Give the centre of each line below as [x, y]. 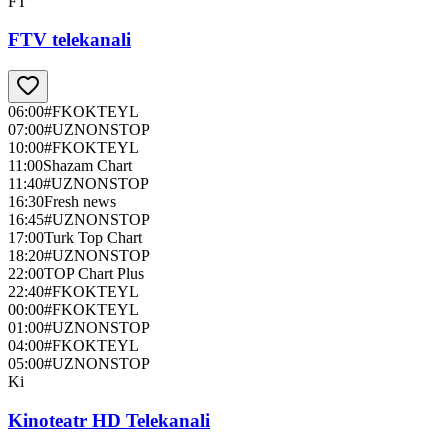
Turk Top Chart [93, 238]
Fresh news [80, 202]
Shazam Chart [87, 166]
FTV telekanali [69, 40]
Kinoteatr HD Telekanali [109, 420]
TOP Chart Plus [94, 274]
